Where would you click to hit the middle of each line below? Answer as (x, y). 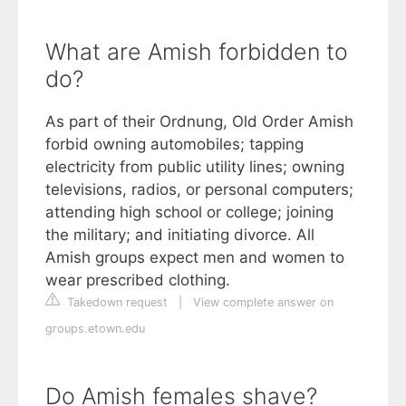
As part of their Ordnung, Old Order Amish (199, 121)
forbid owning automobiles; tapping (174, 144)
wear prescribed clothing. (138, 280)
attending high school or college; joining (189, 212)
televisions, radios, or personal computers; (199, 189)
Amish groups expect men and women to (195, 257)
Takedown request (116, 302)
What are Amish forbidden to (197, 51)
